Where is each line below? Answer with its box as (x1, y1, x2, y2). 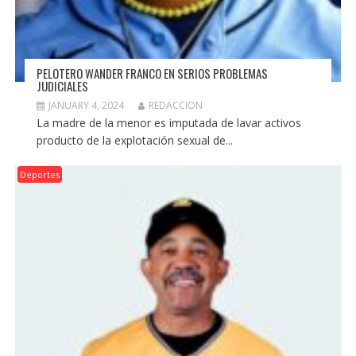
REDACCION (148, 99, 203, 113)
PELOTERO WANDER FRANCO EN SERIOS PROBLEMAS (36, 64, 268, 83)
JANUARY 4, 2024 (48, 99, 124, 113)
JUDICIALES (36, 77, 88, 95)
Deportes (19, 168, 60, 181)
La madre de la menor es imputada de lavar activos (36, 115, 301, 131)
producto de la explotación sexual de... (36, 133, 233, 149)
